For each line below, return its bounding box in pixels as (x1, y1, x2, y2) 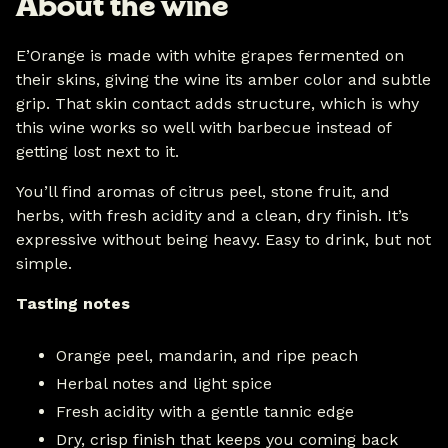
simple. (16, 253, 72, 273)
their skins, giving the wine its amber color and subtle (16, 69, 431, 89)
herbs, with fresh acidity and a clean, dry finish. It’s (16, 205, 409, 225)
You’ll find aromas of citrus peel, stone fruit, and (16, 181, 390, 201)
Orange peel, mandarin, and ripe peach (56, 345, 358, 365)
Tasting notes (16, 293, 130, 313)
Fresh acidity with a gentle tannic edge (56, 401, 354, 421)
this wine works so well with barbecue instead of (16, 117, 391, 137)
